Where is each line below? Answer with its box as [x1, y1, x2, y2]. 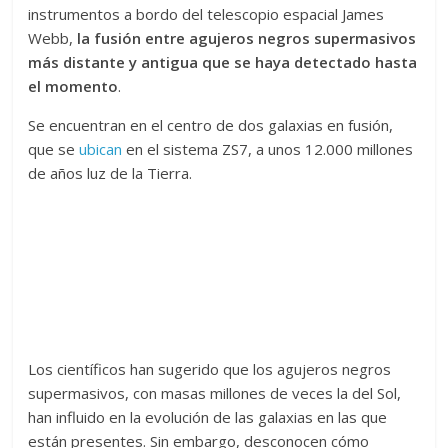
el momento [28, 76, 119, 96]
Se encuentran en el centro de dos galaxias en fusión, [28, 115, 394, 135]
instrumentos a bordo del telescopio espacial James [28, 4, 385, 24]
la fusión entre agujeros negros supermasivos [77, 28, 417, 48]
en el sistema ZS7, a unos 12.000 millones [122, 139, 414, 159]
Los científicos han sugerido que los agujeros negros [28, 359, 392, 379]
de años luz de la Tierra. [28, 163, 193, 183]
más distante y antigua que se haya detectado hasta [28, 52, 418, 72]
